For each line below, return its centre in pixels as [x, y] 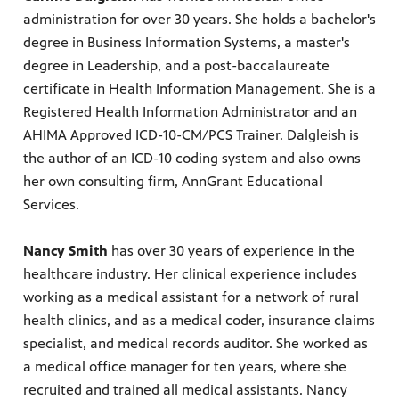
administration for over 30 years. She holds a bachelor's [199, 20]
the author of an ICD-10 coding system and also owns [192, 159]
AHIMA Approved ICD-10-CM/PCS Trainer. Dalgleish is [191, 135]
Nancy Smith [65, 251]
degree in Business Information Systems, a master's [187, 43]
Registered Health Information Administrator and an [190, 112]
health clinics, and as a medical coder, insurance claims [199, 321]
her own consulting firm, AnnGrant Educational [173, 182]
